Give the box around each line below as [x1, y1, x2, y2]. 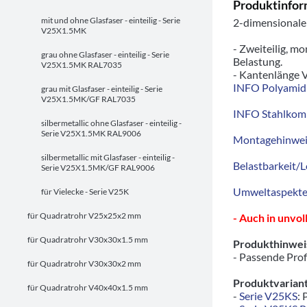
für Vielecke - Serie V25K [41, 186, 129, 197]
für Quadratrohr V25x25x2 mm [27, 210, 141, 221]
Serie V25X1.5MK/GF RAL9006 [41, 162, 155, 173]
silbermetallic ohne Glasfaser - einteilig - [41, 118, 182, 128]
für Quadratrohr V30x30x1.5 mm [27, 234, 148, 245]
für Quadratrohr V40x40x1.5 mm [27, 282, 148, 293]
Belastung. [233, 55, 282, 68]
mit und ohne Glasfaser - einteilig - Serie [41, 15, 180, 25]
